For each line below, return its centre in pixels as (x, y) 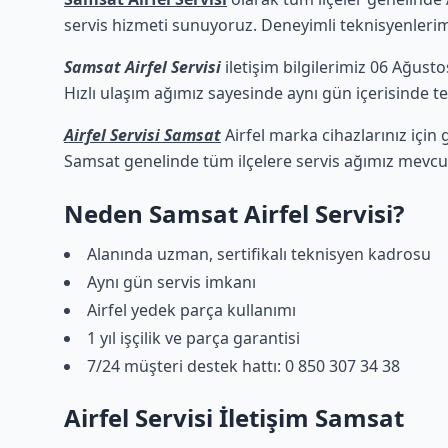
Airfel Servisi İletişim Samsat (234, 417)
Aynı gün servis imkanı (171, 282)
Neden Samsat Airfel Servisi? (234, 213)
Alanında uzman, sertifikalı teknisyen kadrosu (259, 254)
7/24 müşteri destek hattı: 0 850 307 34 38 (243, 366)
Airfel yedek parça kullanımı (191, 310)
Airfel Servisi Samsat (142, 135)
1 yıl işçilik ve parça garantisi (193, 338)
